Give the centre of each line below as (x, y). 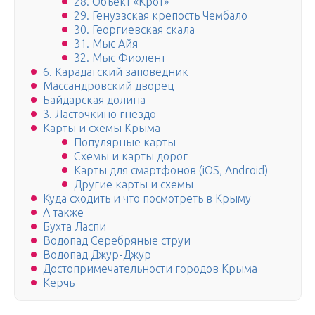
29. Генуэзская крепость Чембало (161, 16)
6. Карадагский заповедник (116, 72)
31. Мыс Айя (106, 44)
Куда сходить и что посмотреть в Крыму (147, 199)
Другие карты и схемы (134, 185)
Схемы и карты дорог (131, 156)
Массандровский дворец (108, 86)
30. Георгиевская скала (134, 30)
